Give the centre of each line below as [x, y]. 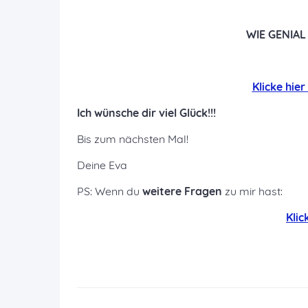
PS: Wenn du [110, 191]
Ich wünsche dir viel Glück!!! [146, 113]
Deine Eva [102, 165]
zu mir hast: [252, 191]
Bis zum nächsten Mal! [133, 139]
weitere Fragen [182, 191]
